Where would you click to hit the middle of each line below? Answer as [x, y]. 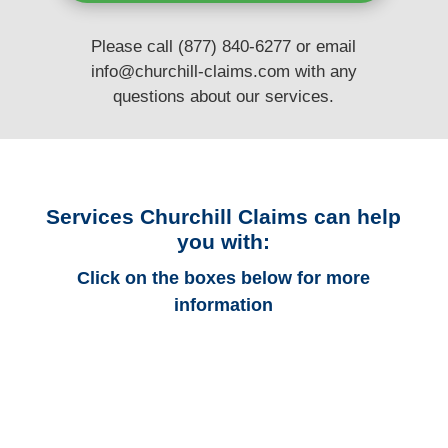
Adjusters [223, 414]
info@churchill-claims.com [190, 72]
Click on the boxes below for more [224, 278]
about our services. [262, 97]
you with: [224, 242]
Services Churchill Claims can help [224, 217]
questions [152, 97]
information [224, 305]
